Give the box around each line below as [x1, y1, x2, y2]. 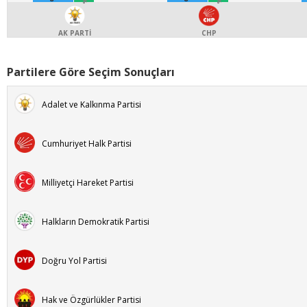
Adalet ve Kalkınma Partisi [42, 99, 141, 110]
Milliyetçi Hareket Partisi [42, 177, 134, 188]
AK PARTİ [58, 28, 91, 38]
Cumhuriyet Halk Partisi [42, 138, 132, 149]
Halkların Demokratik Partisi [42, 216, 149, 228]
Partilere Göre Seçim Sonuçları [7, 64, 175, 79]
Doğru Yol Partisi [42, 255, 107, 267]
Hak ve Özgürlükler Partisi [42, 294, 141, 306]
